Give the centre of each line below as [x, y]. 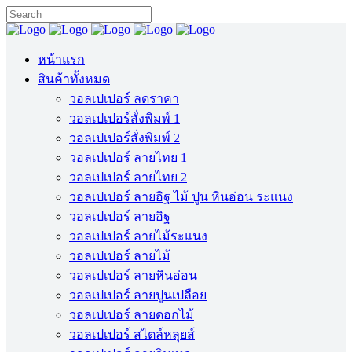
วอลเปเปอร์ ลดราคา [124, 99]
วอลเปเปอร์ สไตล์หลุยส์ [132, 334]
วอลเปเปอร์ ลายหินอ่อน [133, 275]
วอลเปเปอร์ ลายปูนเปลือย [138, 295]
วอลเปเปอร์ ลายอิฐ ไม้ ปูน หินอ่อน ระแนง [181, 197]
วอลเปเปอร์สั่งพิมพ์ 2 [125, 138]
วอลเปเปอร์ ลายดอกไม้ [132, 315]
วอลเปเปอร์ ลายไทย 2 [128, 177]
